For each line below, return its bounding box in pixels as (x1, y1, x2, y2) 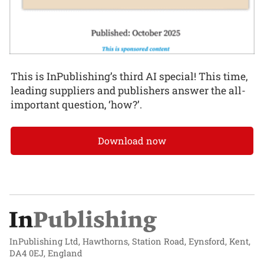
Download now (98, 134, 166, 147)
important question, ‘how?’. (11, 97, 142, 111)
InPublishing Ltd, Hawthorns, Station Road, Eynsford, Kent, (9, 236, 250, 247)
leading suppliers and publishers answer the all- (11, 83, 246, 97)
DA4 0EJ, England (9, 247, 82, 259)
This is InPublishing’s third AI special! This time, (11, 69, 247, 83)
